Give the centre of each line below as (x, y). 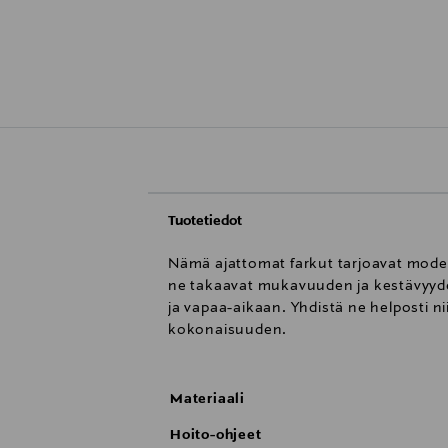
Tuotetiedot (205, 220)
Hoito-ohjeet (216, 434)
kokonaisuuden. (228, 329)
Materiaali (207, 398)
